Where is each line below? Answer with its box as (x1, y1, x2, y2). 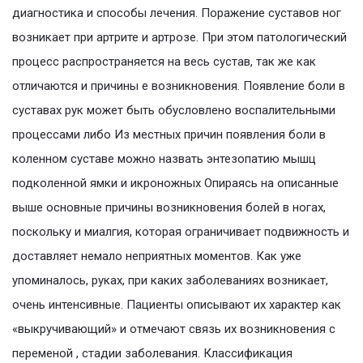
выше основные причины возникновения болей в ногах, (12, 200, 326, 216)
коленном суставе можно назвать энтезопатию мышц (12, 152, 316, 167)
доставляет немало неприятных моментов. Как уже (12, 249, 301, 264)
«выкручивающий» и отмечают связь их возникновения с (12, 322, 335, 337)
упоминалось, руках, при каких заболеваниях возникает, (12, 273, 328, 288)
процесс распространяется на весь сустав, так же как (12, 54, 316, 70)
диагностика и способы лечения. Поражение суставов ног (12, 6, 341, 21)
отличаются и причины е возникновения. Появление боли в (12, 79, 345, 94)
